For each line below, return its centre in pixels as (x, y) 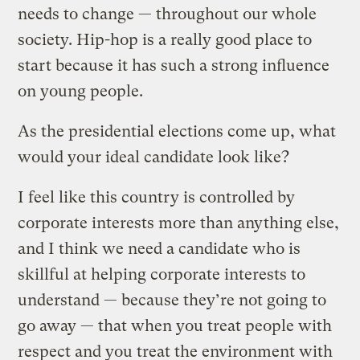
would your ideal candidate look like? (154, 157)
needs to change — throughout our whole (168, 14)
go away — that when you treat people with (175, 325)
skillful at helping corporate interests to (162, 274)
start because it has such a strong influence (174, 65)
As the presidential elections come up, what (177, 131)
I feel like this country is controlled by (157, 197)
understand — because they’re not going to (172, 300)
